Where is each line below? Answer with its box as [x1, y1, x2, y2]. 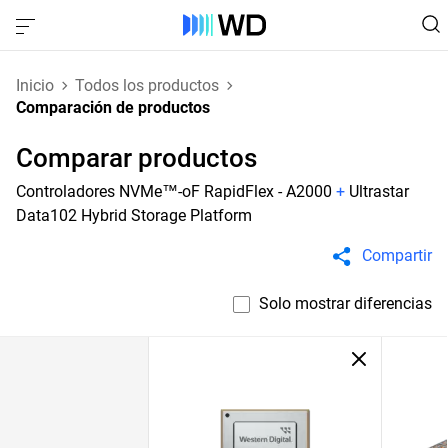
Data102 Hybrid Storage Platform [16, 206, 252, 225]
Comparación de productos [16, 98, 210, 117]
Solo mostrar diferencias [259, 294, 432, 313]
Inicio [16, 75, 54, 95]
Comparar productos [16, 143, 257, 173]
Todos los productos [75, 75, 219, 95]
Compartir [362, 246, 432, 265]
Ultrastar [349, 182, 409, 201]
